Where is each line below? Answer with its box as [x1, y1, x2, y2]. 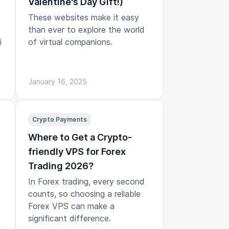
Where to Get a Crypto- [28, 131, 132, 143]
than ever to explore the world [28, 24, 145, 35]
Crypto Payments [32, 115, 87, 123]
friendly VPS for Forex [28, 146, 126, 157]
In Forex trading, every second [28, 176, 145, 187]
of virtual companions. [28, 36, 115, 47]
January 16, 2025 [28, 77, 87, 86]
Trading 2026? [28, 160, 94, 171]
